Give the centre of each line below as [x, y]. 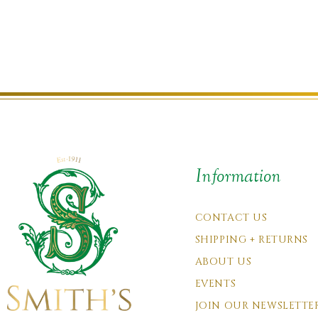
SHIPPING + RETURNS [251, 240]
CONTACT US [231, 218]
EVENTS [215, 284]
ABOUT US [223, 262]
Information [238, 176]
